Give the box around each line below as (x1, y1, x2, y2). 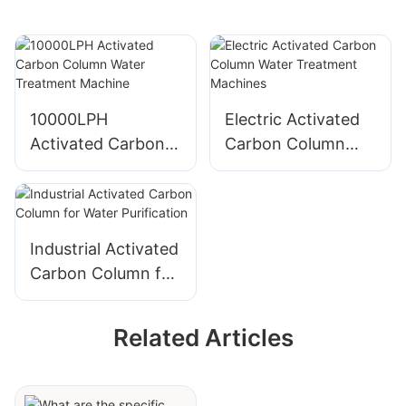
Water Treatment (224, 158, 355, 178)
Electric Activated (224, 109, 360, 129)
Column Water (30, 158, 139, 178)
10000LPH (30, 109, 108, 129)
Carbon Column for (30, 264, 178, 284)
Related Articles (112, 324, 294, 353)
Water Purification (30, 288, 167, 308)
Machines (224, 182, 298, 202)
